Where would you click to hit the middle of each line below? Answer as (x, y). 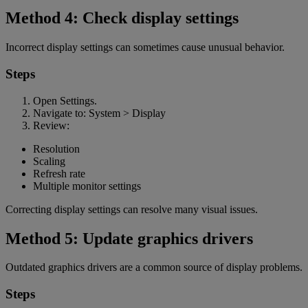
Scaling (49, 161)
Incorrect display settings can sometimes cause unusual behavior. (145, 47)
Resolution (56, 148)
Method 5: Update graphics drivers (129, 238)
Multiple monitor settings (87, 186)
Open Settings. (65, 100)
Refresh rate (59, 173)
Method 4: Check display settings (122, 18)
